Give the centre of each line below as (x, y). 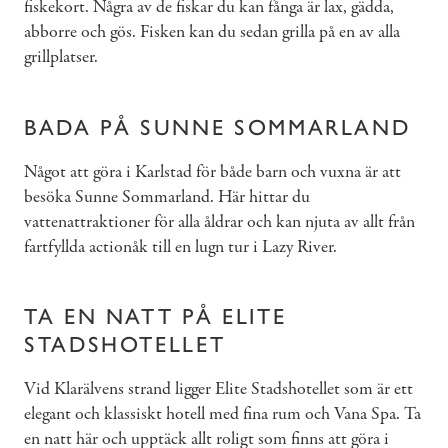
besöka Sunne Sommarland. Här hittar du (167, 197)
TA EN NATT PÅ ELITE (155, 316)
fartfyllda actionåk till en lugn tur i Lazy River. (180, 247)
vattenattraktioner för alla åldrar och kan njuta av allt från (219, 222)
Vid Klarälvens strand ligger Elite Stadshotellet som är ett (218, 389)
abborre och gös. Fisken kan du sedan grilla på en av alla (212, 33)
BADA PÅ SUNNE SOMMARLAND (217, 127)
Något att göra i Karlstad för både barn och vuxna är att (212, 172)
